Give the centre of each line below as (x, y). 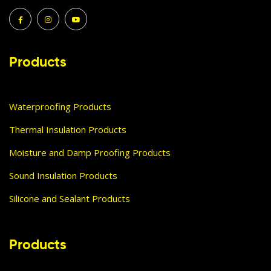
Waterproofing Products (60, 106)
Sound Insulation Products (63, 175)
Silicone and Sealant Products (70, 198)
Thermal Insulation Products (68, 129)
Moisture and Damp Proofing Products (90, 152)
